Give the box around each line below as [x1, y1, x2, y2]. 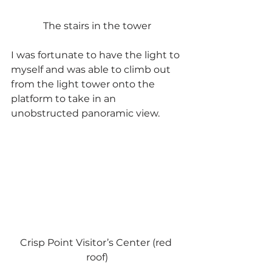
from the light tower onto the [11, 78, 157, 90]
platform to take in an [11, 93, 118, 105]
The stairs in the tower [43, 20, 151, 32]
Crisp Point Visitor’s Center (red [20, 236, 174, 248]
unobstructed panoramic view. [11, 107, 160, 120]
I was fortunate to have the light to [11, 49, 182, 61]
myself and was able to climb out [11, 64, 173, 76]
